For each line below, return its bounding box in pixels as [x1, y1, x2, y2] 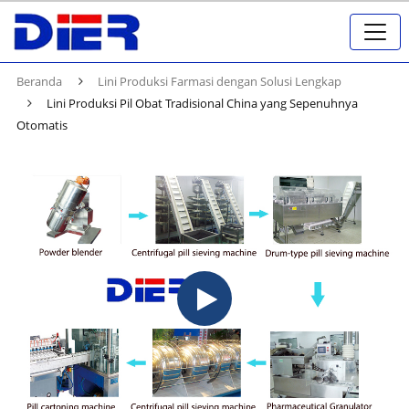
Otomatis [16, 116, 68, 133]
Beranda [16, 72, 62, 89]
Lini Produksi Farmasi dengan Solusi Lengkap [98, 72, 342, 89]
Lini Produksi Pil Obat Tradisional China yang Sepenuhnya [46, 94, 358, 111]
